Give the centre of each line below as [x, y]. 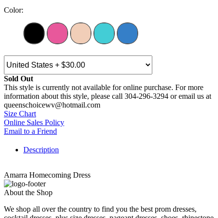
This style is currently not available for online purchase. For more [104, 88]
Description [41, 150]
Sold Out [18, 79]
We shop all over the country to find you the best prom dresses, [100, 209]
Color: [14, 10]
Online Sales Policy [34, 123]
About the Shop [28, 193]
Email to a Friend [30, 131]
